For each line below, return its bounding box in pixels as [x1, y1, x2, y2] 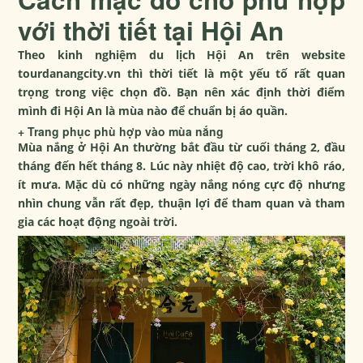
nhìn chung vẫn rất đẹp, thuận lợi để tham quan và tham [18, 195, 345, 211]
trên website [254, 47, 345, 63]
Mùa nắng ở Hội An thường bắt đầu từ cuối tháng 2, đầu [18, 139, 345, 156]
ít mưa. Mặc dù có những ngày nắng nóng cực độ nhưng [18, 177, 345, 193]
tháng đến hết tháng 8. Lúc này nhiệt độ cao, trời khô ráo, [18, 158, 345, 174]
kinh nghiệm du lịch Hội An [58, 47, 254, 63]
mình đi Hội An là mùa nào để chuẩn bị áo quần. [18, 103, 288, 119]
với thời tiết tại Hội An [18, 12, 284, 49]
